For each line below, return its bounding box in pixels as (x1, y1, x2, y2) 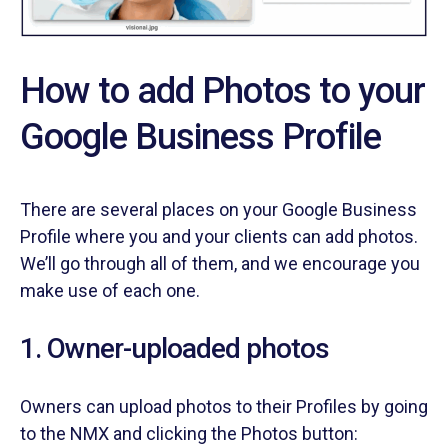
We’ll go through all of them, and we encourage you (20, 253, 420, 275)
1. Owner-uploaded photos (20, 332, 329, 366)
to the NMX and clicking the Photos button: (20, 423, 358, 445)
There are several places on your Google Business (20, 199, 417, 221)
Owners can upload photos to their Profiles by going (20, 396, 428, 418)
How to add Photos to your (20, 70, 425, 113)
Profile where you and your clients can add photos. (20, 226, 418, 248)
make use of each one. (20, 280, 200, 302)
